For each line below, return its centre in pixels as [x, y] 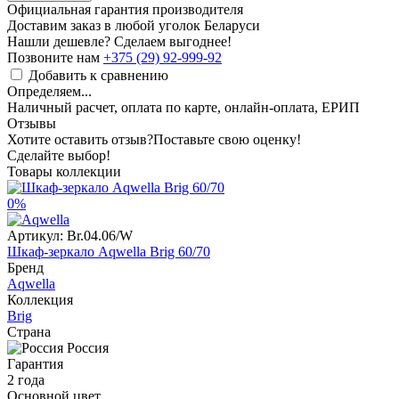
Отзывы [32, 123]
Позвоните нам [55, 57]
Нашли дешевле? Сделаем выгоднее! [119, 41]
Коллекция [40, 299]
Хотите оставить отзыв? [80, 139]
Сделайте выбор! [59, 155]
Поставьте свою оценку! [227, 139]
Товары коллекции [64, 171]
